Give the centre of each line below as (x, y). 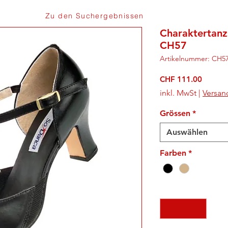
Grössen (175, 113)
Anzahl (173, 189)
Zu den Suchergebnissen (95, 16)
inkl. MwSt (178, 93)
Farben (173, 153)
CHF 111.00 (181, 79)
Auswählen (187, 132)
